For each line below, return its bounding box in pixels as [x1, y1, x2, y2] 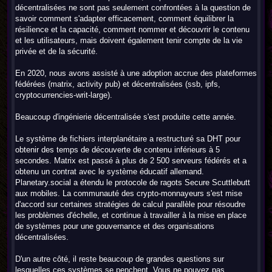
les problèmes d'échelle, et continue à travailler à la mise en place [15, 211, 246, 220]
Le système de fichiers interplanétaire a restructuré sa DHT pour [15, 134, 240, 143]
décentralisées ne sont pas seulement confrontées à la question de [15, 3, 251, 12]
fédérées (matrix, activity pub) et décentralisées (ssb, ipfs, [15, 80, 220, 89]
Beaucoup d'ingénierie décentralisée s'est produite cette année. [15, 112, 236, 121]
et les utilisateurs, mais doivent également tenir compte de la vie [15, 36, 242, 45]
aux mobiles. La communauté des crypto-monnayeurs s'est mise [15, 189, 242, 198]
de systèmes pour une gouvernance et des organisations [15, 222, 214, 231]
